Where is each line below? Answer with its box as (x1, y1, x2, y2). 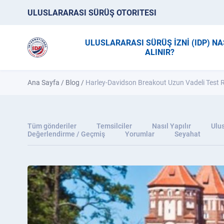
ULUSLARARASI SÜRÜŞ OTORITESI (27, 7, 156, 17)
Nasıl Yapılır (152, 122, 191, 130)
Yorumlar (125, 130, 154, 138)
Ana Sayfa (27, 78, 59, 86)
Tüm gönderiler (27, 122, 76, 130)
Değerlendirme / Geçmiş (27, 130, 105, 138)
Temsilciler (96, 122, 132, 130)
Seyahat (174, 130, 200, 138)
